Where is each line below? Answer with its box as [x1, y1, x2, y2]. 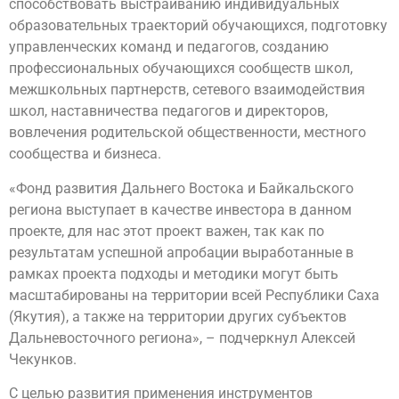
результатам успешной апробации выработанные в [9, 243, 354, 261]
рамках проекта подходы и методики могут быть [9, 265, 338, 282]
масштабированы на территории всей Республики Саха [9, 286, 379, 304]
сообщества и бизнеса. [9, 145, 161, 163]
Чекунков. [9, 350, 77, 368]
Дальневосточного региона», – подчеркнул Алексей [9, 329, 355, 346]
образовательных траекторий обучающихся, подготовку [9, 17, 387, 35]
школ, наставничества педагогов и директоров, [9, 102, 328, 120]
